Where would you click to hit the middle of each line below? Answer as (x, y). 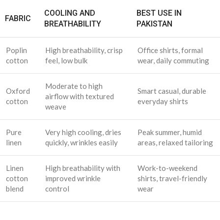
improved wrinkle (73, 179)
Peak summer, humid (170, 132)
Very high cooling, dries (83, 132)
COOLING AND (70, 13)
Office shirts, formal (170, 50)
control (57, 189)
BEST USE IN (159, 13)
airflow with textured (80, 96)
